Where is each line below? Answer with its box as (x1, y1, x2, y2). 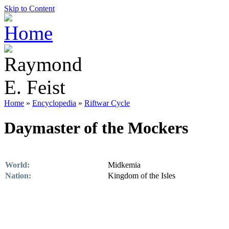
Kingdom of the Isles (108, 171, 175, 180)
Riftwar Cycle (84, 99, 130, 107)
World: (5, 160, 30, 169)
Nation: (5, 171, 31, 180)
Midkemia (108, 160, 141, 169)
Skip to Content (4, 4, 55, 13)
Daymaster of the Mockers (4, 119, 188, 138)
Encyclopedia (32, 99, 76, 107)
